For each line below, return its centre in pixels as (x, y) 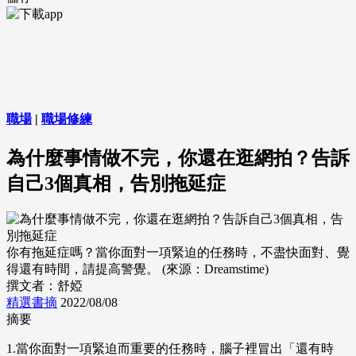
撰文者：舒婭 (44, 286)
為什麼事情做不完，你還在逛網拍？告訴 (178, 158)
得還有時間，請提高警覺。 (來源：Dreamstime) (137, 269)
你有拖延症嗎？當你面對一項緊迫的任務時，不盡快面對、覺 (178, 253)
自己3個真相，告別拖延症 (116, 183)
